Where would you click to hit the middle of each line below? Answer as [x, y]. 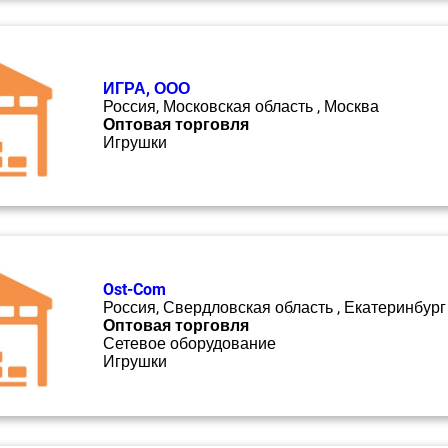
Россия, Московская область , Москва [241, 106]
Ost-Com [134, 289]
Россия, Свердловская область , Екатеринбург [274, 307]
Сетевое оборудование [189, 343]
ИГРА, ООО [146, 88]
